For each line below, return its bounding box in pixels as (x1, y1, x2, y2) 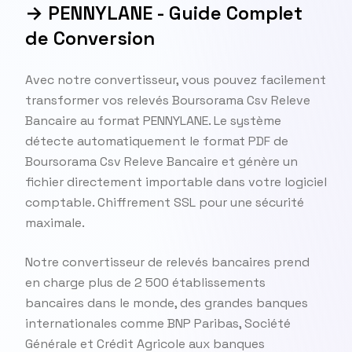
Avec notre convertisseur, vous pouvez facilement (25, 71, 326, 88)
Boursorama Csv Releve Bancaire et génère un (25, 153, 298, 170)
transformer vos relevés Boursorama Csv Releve (25, 92, 310, 108)
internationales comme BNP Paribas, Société (25, 315, 291, 332)
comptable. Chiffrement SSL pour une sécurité (25, 194, 304, 211)
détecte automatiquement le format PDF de (25, 133, 288, 149)
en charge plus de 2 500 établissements (25, 274, 266, 291)
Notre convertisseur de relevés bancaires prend (25, 254, 310, 270)
